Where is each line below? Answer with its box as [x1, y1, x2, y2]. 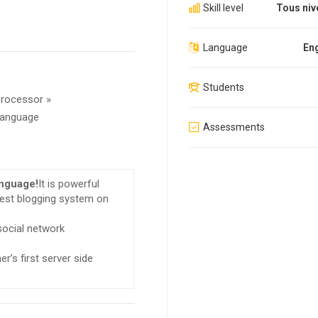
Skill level [202, 2, 243, 14]
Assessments [202, 121, 265, 133]
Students [202, 82, 244, 94]
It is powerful [38, 177, 100, 191]
